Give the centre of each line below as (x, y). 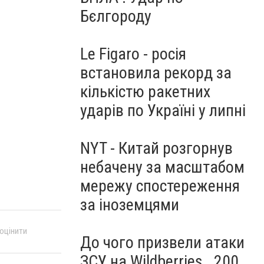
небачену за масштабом (162, 167)
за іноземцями (130, 205)
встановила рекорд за (156, 73)
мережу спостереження (160, 186)
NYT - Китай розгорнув (156, 148)
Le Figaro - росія (133, 54)
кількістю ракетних (145, 92)
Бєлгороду (116, 16)
